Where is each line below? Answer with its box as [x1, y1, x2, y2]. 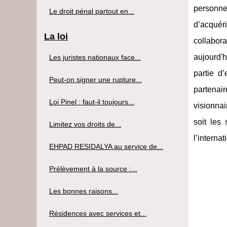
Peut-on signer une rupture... [49, 75, 142, 84]
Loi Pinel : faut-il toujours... [49, 97, 134, 106]
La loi [44, 31, 68, 42]
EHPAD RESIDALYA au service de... [49, 142, 163, 150]
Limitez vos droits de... [49, 120, 121, 128]
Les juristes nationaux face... [49, 53, 141, 61]
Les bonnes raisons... [49, 186, 118, 195]
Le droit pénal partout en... [49, 7, 134, 15]
